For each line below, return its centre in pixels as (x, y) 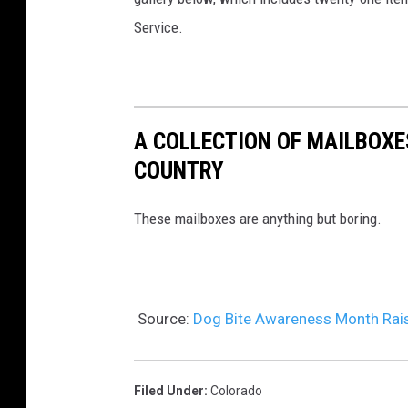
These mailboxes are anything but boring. (258, 219)
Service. (158, 27)
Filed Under (169, 391)
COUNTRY (179, 170)
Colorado (236, 391)
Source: (163, 319)
